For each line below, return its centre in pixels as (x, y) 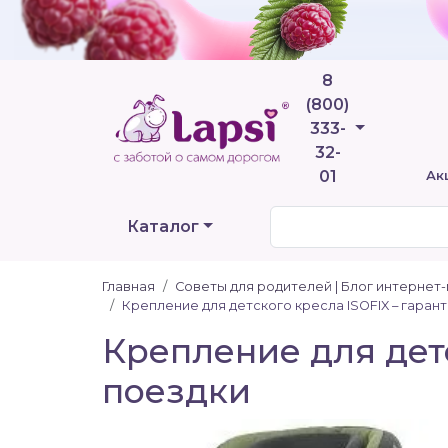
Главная (128, 286)
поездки (176, 390)
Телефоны (397, 127)
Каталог (163, 226)
